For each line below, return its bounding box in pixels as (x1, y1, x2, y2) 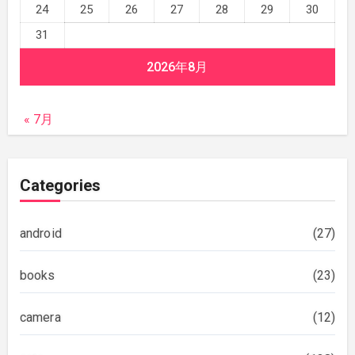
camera (19, 309, 61, 325)
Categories (19, 175, 101, 195)
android (19, 225, 62, 241)
